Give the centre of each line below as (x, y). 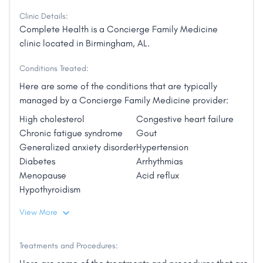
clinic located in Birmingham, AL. (85, 43)
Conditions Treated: (54, 68)
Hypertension (162, 147)
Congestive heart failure (185, 119)
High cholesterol (52, 119)
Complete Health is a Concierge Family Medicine (119, 29)
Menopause (43, 175)
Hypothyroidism (50, 189)
